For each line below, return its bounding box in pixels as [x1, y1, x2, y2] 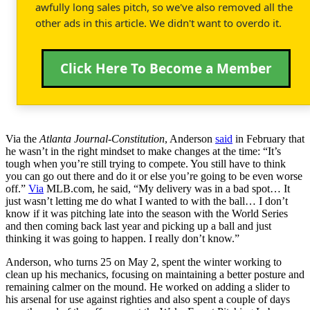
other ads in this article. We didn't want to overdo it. [35, 15, 282, 30]
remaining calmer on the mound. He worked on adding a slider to [6, 280, 290, 293]
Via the [6, 132, 39, 145]
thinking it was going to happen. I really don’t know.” [6, 232, 239, 244]
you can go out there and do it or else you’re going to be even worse [6, 170, 302, 182]
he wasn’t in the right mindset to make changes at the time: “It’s [6, 145, 281, 157]
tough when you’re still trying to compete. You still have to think [6, 157, 286, 170]
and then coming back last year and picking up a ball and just [6, 219, 271, 232]
